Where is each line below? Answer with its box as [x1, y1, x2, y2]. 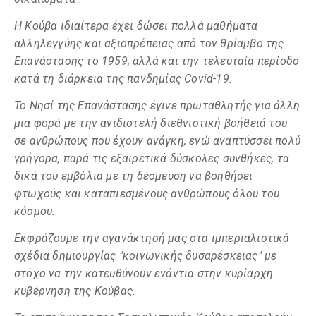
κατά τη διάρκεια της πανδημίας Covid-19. [14, 72, 232, 85]
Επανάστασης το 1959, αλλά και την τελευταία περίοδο [14, 54, 300, 68]
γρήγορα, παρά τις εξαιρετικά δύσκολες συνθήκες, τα [14, 152, 289, 165]
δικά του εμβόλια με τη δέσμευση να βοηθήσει [14, 169, 253, 183]
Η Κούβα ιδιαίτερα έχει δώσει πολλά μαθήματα [14, 19, 258, 32]
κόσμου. [14, 205, 56, 218]
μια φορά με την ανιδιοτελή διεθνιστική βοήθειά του [14, 116, 288, 130]
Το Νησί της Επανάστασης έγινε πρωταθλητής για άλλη [14, 99, 300, 112]
